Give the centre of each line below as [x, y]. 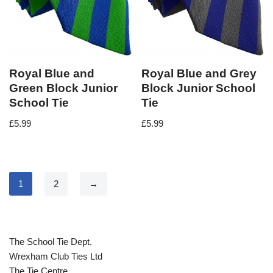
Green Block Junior [63, 88]
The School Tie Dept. [51, 242]
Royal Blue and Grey [199, 74]
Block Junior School [199, 88]
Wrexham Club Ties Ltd [56, 257]
